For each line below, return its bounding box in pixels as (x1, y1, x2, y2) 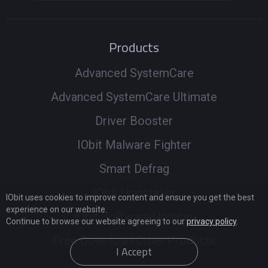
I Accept (116, 243, 152, 260)
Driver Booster (95, 113, 173, 128)
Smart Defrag (99, 161, 169, 176)
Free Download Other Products (52, 233, 216, 248)
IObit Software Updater (74, 209, 194, 224)
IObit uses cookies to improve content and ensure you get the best (6, 193, 254, 202)
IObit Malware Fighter (77, 137, 191, 152)
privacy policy (187, 217, 236, 226)
